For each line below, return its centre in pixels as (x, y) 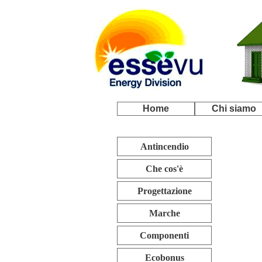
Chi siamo (234, 108)
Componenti (164, 235)
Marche (164, 213)
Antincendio (164, 146)
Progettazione (164, 191)
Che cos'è (164, 169)
